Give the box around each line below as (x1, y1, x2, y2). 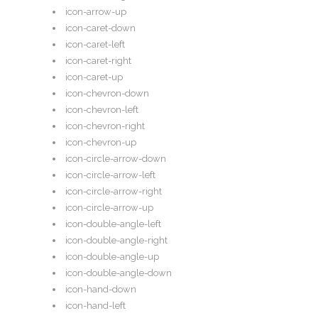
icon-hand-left (65, 300, 126, 312)
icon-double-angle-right (65, 235, 168, 246)
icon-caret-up (65, 72, 123, 83)
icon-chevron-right (65, 121, 145, 132)
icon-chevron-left (65, 104, 138, 116)
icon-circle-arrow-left (65, 170, 155, 181)
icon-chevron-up (65, 137, 136, 148)
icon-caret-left (65, 39, 125, 50)
